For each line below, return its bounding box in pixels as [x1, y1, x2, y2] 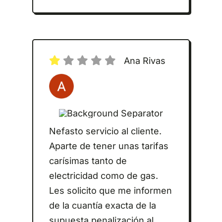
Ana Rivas [123, 55, 166, 66]
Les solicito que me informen [49, 185, 172, 196]
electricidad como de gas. [49, 170, 158, 181]
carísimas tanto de [49, 156, 127, 166]
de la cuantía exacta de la [49, 200, 156, 211]
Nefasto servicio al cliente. [49, 126, 162, 137]
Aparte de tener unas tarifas [49, 141, 168, 152]
